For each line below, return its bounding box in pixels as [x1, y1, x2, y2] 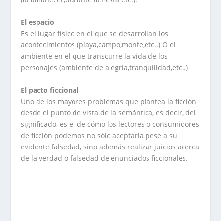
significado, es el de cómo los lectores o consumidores [21, 119, 200, 129]
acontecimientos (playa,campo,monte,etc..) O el [21, 40, 176, 50]
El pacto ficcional [21, 85, 79, 95]
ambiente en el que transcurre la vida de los [21, 51, 168, 61]
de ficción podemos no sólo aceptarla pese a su [21, 131, 178, 141]
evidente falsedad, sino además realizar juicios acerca [21, 142, 200, 152]
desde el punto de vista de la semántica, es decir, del [21, 108, 196, 118]
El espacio [21, 17, 55, 27]
